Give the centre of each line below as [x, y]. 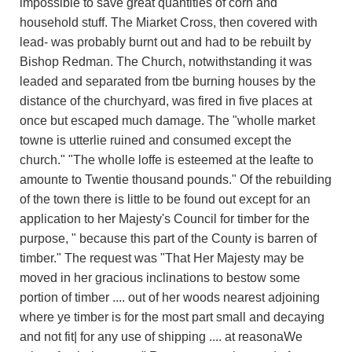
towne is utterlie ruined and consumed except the [156, 140]
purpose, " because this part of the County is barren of [168, 238]
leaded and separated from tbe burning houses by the [168, 81]
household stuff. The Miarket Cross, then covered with [169, 22]
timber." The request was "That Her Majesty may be [162, 258]
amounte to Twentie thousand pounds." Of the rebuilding [176, 179]
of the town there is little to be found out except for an [165, 199]
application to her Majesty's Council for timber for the [165, 218]
